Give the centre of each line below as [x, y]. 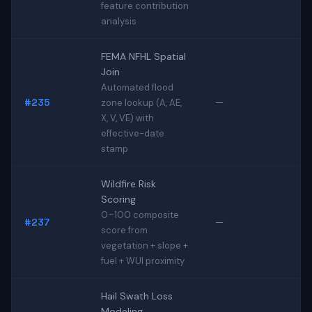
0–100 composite [140, 215]
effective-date [133, 133]
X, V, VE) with [127, 118]
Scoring [118, 199]
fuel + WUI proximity [143, 261]
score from [124, 230]
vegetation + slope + [145, 245]
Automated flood [137, 87]
